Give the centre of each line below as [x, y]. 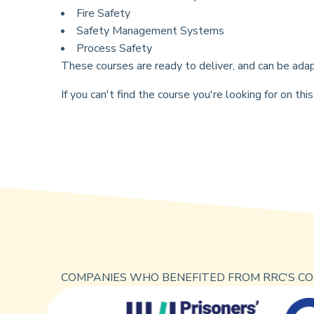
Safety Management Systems [150, 30]
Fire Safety [103, 13]
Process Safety [114, 48]
